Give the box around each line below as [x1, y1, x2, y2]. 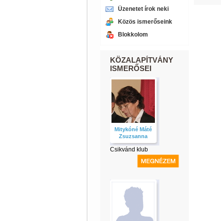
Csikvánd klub [110, 146, 148, 153]
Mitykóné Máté [114, 126, 152, 132]
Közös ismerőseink [117, 18, 172, 25]
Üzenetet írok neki [117, 5, 169, 12]
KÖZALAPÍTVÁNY [110, 56, 173, 64]
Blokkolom [117, 31, 148, 38]
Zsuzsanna [118, 133, 147, 139]
